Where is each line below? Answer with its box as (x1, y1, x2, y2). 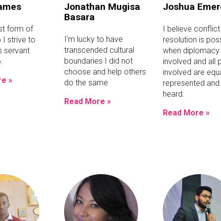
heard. (162, 89, 184, 99)
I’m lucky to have (64, 34, 123, 44)
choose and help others (64, 67, 146, 76)
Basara (64, 11, 95, 23)
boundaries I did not (64, 56, 133, 66)
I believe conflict (162, 24, 220, 34)
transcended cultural (64, 45, 134, 55)
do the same (64, 77, 108, 87)
